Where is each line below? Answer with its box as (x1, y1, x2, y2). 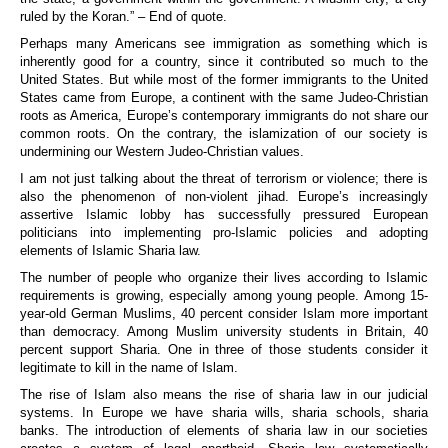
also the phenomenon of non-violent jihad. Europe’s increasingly (20, 189, 428, 205)
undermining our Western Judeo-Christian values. (20, 144, 304, 160)
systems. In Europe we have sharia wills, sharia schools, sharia (20, 405, 428, 421)
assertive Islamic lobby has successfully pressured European (20, 207, 428, 223)
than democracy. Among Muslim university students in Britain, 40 (20, 324, 428, 340)
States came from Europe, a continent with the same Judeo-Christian (20, 90, 428, 106)
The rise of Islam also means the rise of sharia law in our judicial (20, 387, 428, 403)
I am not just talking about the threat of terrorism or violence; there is (20, 171, 428, 187)
